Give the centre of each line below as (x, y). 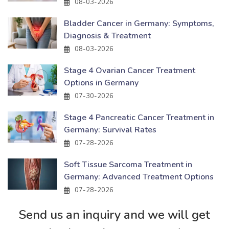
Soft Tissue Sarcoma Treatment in (128, 164)
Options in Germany (101, 83)
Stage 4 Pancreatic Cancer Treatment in (139, 117)
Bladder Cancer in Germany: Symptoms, (139, 23)
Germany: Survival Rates (110, 130)
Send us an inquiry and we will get (114, 214)
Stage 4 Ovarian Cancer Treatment (130, 70)
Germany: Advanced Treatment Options (139, 177)
